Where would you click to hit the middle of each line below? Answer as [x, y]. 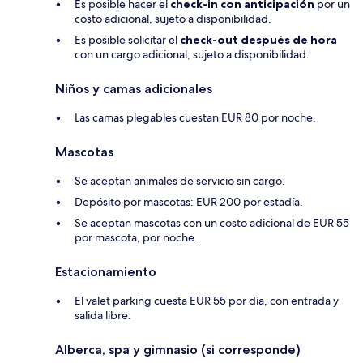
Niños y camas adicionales [134, 88]
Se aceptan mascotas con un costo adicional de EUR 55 [212, 222]
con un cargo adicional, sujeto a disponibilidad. [192, 54]
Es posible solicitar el [127, 39]
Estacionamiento [106, 271]
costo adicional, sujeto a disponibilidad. [173, 18]
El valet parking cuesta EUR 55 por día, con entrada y [207, 300]
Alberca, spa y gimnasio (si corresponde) [178, 349]
